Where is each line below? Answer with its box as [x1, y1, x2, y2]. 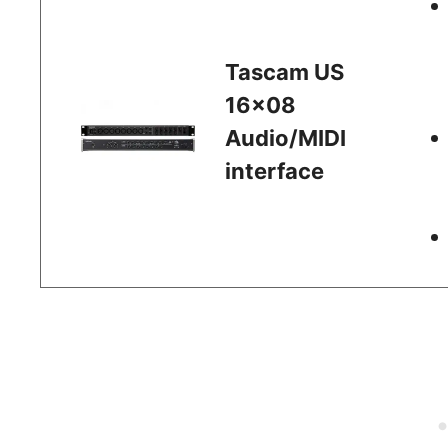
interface [225, 157, 325, 184]
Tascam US [225, 58, 345, 85]
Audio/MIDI [225, 124, 347, 151]
